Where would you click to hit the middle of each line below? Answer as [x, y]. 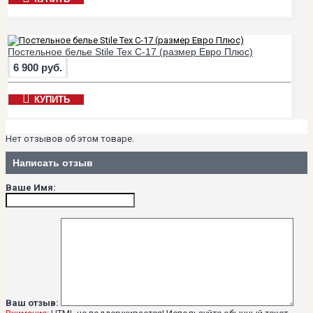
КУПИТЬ [52, 99]
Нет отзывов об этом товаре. [70, 138]
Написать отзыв [53, 163]
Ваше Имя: [31, 187]
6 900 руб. [38, 67]
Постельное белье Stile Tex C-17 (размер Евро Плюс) [130, 51]
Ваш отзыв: [32, 303]
